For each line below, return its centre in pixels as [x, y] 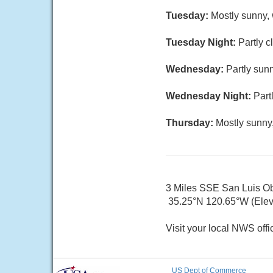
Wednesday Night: [210, 96]
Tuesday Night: [202, 42]
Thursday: [191, 123]
